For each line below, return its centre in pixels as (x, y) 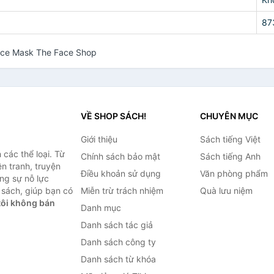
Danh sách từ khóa (118, 259)
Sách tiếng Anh (230, 156)
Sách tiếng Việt (230, 139)
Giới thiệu (99, 139)
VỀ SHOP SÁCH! (113, 116)
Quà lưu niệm (226, 191)
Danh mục (101, 208)
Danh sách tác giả (117, 225)
